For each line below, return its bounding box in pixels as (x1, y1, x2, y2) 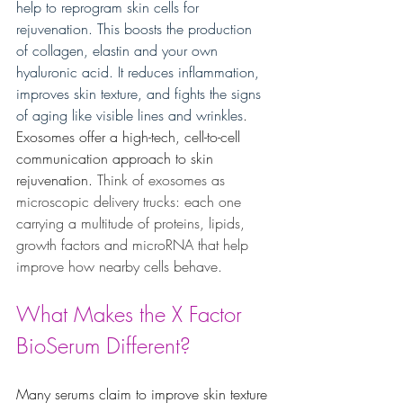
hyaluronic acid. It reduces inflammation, (16, 62, 264, 83)
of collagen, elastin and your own (16, 40, 222, 61)
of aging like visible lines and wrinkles (16, 105, 243, 126)
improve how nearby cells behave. (16, 256, 222, 277)
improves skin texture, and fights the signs (16, 84, 265, 104)
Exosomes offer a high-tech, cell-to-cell (16, 127, 245, 148)
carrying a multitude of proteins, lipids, (16, 213, 249, 234)
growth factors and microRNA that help (16, 235, 253, 255)
